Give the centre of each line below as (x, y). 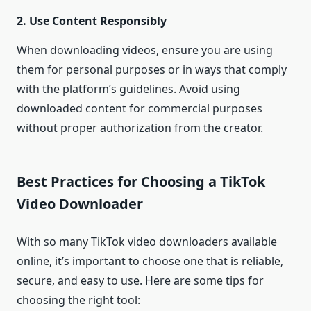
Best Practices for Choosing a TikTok (141, 182)
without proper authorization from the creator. (140, 128)
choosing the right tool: (78, 300)
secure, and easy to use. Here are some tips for (140, 281)
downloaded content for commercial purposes (140, 109)
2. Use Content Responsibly (92, 21)
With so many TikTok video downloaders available (147, 242)
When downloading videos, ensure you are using (145, 50)
